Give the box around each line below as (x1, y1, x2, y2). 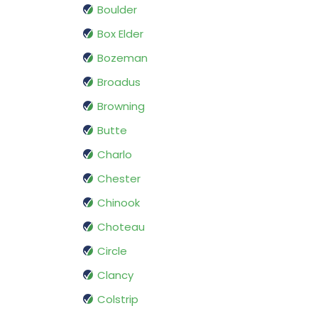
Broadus (97, 75, 141, 90)
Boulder (97, 2, 137, 18)
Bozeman (97, 50, 148, 66)
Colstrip (97, 292, 138, 307)
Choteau (97, 219, 145, 235)
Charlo (97, 147, 132, 163)
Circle (97, 243, 127, 259)
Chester (97, 171, 141, 187)
